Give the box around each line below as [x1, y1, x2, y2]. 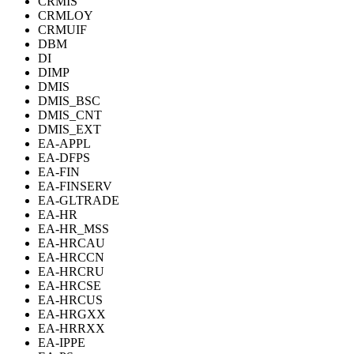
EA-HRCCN [38, 250, 104, 265]
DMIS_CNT [38, 108, 102, 122]
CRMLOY [38, 9, 93, 23]
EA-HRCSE [38, 279, 101, 293]
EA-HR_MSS [38, 222, 109, 236]
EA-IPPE [38, 336, 85, 350]
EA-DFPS [38, 151, 90, 165]
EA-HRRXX [38, 322, 105, 336]
